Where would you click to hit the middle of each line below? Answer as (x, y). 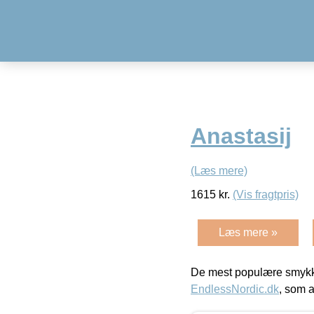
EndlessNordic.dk (235, 289)
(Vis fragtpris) (266, 194)
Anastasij (241, 136)
